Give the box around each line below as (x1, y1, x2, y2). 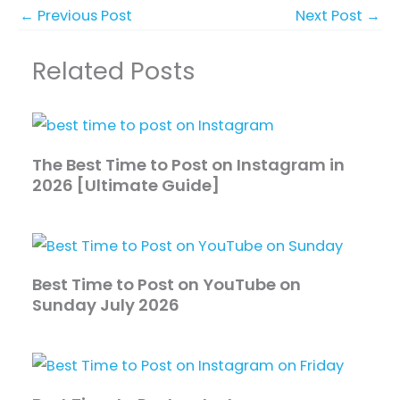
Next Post (296, 4, 366, 26)
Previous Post (34, 4, 132, 26)
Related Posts (32, 54, 196, 89)
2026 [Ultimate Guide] (32, 173, 221, 196)
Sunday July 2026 (32, 294, 180, 316)
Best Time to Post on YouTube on (32, 273, 302, 296)
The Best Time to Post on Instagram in (32, 153, 346, 176)
